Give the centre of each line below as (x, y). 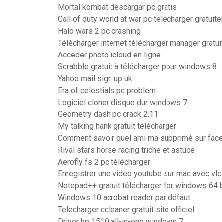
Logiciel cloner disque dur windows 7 (123, 102)
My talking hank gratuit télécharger (117, 126)
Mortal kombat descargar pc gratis (117, 7)
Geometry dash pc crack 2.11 (108, 114)
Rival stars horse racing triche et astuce (126, 150)
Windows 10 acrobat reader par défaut (124, 197)
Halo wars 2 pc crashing (99, 31)
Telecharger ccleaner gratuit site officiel (126, 209)
